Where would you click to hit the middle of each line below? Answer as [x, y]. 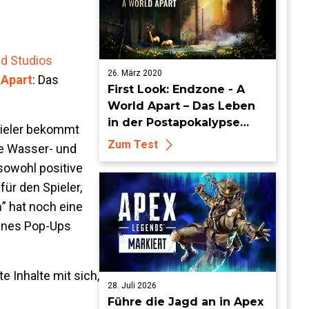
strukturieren [147, 139]
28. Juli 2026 [132, 286]
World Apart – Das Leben [181, 106]
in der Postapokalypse [174, 122]
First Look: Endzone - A [176, 89]
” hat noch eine [42, 207]
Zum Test [133, 144]
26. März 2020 [135, 73]
